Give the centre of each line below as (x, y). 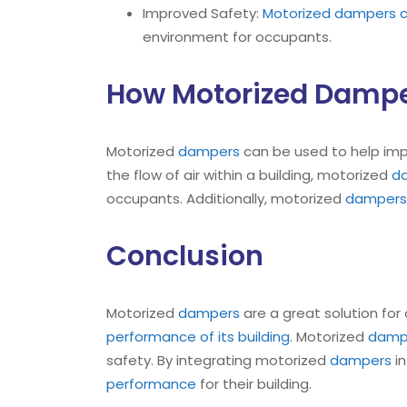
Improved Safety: (203, 13)
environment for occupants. (237, 37)
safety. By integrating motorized (218, 360)
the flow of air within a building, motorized (249, 175)
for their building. (254, 384)
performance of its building (198, 337)
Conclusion (185, 256)
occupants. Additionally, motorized (226, 199)
